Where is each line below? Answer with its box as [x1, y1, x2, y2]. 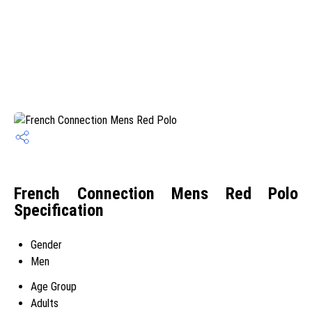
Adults [31, 297, 58, 310]
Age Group [31, 280, 77, 293]
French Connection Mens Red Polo [14, 184, 298, 204]
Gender [31, 238, 62, 251]
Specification [14, 201, 104, 221]
